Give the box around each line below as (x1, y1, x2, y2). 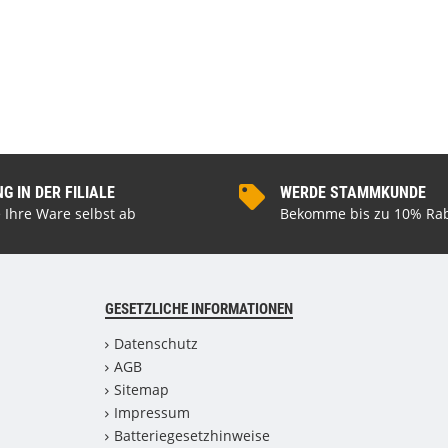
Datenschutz (113, 334, 198, 353)
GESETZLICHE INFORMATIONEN (104, 300, 293, 318)
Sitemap (113, 380, 169, 399)
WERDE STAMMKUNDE (280, 183, 426, 202)
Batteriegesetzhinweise (113, 426, 270, 445)
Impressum (113, 403, 190, 422)
